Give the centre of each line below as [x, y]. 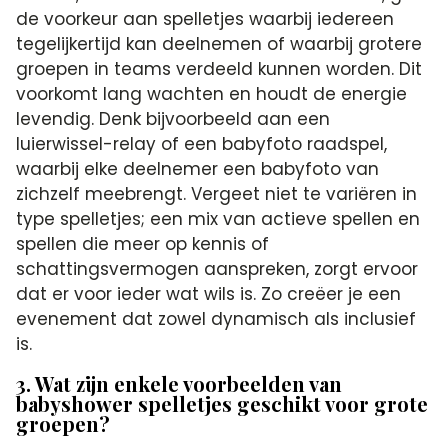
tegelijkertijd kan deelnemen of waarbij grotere [219, 44]
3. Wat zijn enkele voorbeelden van [179, 383]
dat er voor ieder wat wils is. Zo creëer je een [209, 294]
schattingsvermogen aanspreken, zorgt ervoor [217, 269]
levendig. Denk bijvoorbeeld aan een [173, 119]
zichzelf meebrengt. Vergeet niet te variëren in [217, 194]
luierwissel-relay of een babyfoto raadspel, [202, 144]
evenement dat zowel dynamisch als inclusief [216, 319]
